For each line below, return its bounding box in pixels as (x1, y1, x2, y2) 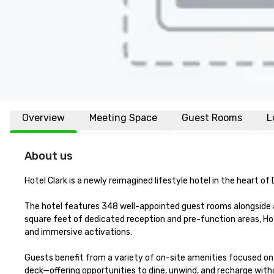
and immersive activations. (24, 227, 132, 237)
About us (24, 149, 73, 163)
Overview (22, 112, 65, 124)
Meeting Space (89, 112, 157, 124)
